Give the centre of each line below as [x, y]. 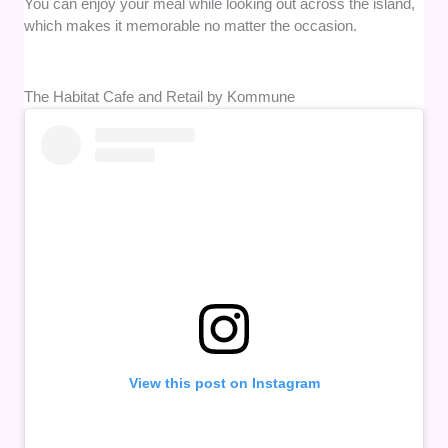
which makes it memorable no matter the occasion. [191, 26]
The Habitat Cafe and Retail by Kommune [160, 97]
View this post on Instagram [224, 383]
